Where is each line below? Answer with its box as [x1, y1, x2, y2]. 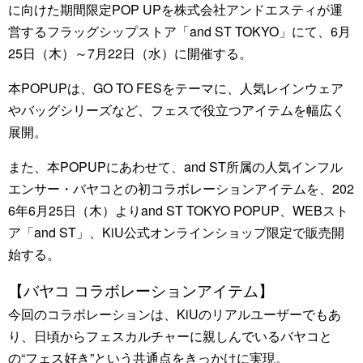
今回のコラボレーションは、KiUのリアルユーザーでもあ [8, 305, 341, 323]
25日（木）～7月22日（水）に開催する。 [8, 44, 252, 62]
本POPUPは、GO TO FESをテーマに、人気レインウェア [8, 79, 344, 97]
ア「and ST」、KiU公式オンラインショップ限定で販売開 [8, 223, 344, 241]
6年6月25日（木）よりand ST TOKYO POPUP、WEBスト [8, 201, 348, 220]
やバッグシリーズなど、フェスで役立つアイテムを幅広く [8, 100, 345, 119]
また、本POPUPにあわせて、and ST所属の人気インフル [8, 157, 343, 176]
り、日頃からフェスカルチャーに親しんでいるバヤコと [8, 327, 332, 345]
